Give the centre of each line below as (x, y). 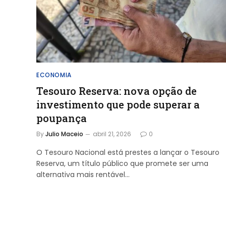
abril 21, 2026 (112, 134)
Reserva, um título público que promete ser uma (122, 163)
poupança (62, 118)
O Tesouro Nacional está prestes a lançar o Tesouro (128, 152)
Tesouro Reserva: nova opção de (117, 91)
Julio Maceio (64, 134)
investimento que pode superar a (118, 104)
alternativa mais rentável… (83, 175)
